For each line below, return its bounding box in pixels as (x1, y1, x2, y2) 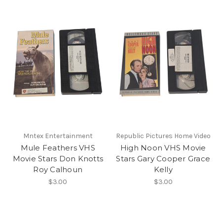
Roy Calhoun (33, 164, 83, 174)
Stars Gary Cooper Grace (116, 153, 211, 163)
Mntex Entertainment (23, 131, 93, 140)
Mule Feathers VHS (20, 143, 95, 152)
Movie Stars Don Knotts (12, 153, 103, 163)
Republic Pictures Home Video (115, 131, 211, 140)
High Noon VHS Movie (120, 143, 206, 152)
